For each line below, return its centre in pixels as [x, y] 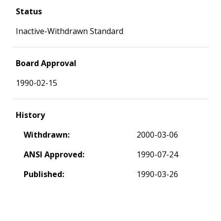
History [30, 115]
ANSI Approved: [54, 154]
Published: [44, 174]
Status [29, 11]
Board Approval [46, 63]
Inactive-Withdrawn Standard [70, 31]
